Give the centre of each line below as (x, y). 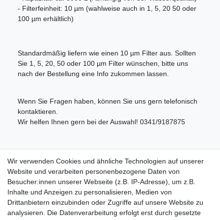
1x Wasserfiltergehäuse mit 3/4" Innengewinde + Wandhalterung (109, 172)
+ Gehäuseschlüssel (47, 182)
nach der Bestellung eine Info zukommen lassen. (94, 74)
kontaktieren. (39, 112)
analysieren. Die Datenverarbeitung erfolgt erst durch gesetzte (104, 213)
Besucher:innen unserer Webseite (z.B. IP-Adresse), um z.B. (101, 182)
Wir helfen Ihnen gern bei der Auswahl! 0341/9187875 (101, 122)
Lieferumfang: (39, 156)
